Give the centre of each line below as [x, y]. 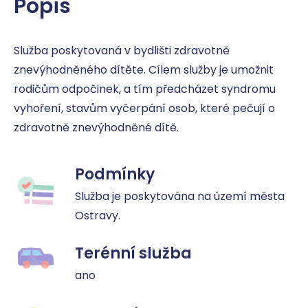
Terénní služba [133, 253]
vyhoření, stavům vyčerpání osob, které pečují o [144, 108]
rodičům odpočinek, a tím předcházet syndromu [145, 89]
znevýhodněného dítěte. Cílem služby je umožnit [144, 70]
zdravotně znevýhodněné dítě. [96, 128]
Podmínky [115, 174]
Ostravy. [98, 216]
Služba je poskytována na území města [180, 196]
